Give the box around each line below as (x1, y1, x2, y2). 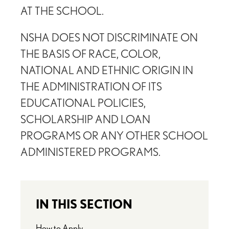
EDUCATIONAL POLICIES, (20, 96, 146, 110)
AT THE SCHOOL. (20, 4, 104, 18)
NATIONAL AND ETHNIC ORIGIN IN (20, 63, 193, 77)
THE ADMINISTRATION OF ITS (20, 80, 162, 94)
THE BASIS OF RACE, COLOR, (20, 47, 161, 61)
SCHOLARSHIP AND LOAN (20, 112, 150, 126)
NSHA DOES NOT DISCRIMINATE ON (20, 31, 198, 44)
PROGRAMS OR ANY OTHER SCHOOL (20, 129, 208, 143)
